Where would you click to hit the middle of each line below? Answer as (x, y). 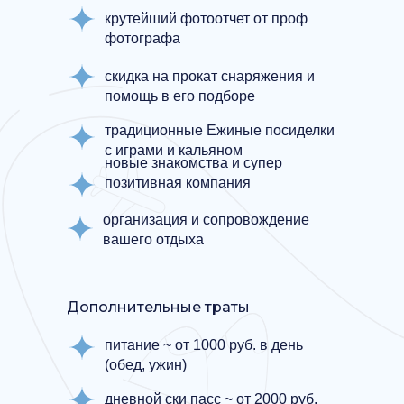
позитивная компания (178, 183)
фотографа (142, 38)
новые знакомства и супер (193, 163)
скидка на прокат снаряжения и (210, 76)
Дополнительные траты (158, 307)
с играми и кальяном (174, 150)
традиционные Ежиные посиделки (220, 130)
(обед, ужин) (146, 365)
